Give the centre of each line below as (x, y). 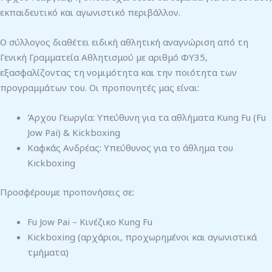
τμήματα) (48, 252)
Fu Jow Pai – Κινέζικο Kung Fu (90, 221)
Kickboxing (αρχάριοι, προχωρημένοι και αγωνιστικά (142, 236)
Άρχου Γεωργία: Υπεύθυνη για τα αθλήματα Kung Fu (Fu (147, 117)
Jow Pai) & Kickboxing (74, 133)
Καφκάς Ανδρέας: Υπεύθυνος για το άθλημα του (130, 148)
